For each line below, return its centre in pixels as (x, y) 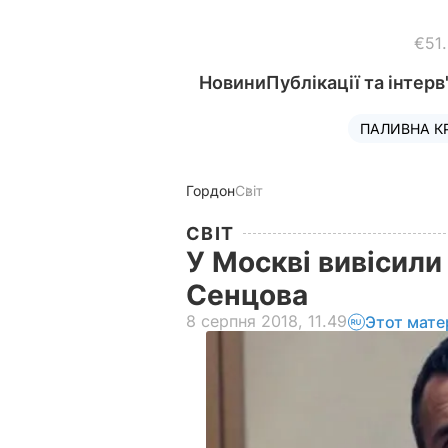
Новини (232, 82)
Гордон (210, 190)
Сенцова (250, 295)
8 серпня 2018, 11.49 (266, 321)
